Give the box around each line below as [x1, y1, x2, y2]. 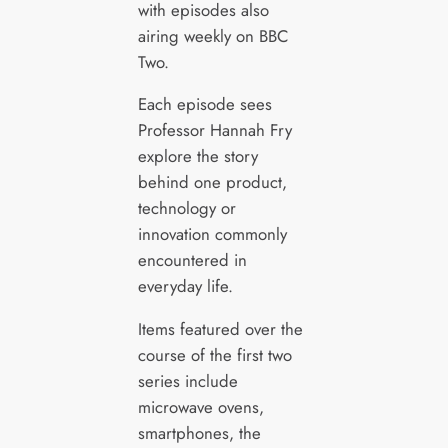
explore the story [137, 144, 258, 169]
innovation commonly [137, 222, 287, 247]
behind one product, [137, 170, 287, 195]
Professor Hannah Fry [137, 118, 292, 143]
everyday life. [137, 274, 233, 299]
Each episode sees [137, 92, 272, 117]
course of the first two [137, 343, 292, 368]
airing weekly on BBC [137, 23, 289, 48]
